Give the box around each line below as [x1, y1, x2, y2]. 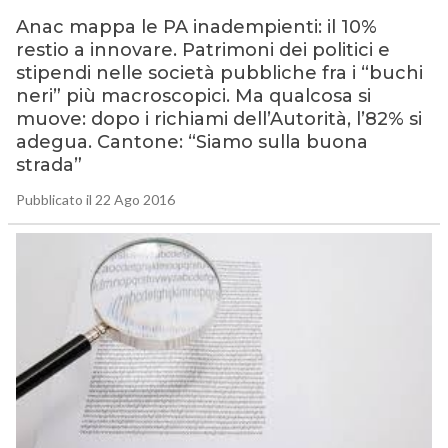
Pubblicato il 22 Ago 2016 [15, 191, 175, 209]
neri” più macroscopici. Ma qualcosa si [15, 85, 371, 108]
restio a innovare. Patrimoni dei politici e [15, 39, 390, 62]
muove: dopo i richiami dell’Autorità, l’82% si [15, 108, 422, 131]
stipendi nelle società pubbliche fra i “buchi [15, 62, 423, 85]
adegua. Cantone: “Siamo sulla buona [15, 131, 368, 154]
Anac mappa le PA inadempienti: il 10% [15, 16, 377, 39]
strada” [15, 154, 82, 177]
